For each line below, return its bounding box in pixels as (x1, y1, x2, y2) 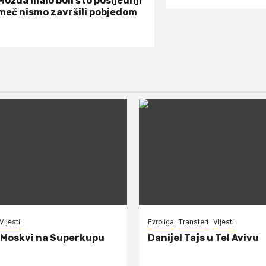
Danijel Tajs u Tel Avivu (148, 232, 259, 243)
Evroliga (148, 217, 174, 226)
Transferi (179, 217, 208, 226)
